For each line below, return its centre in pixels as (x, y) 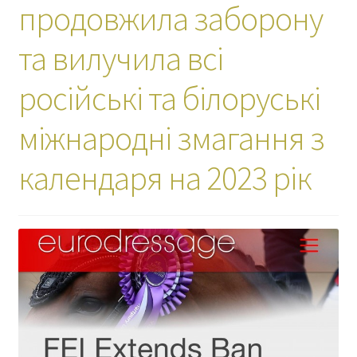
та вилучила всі (120, 58)
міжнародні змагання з (171, 137)
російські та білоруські (169, 98)
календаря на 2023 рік (165, 177)
